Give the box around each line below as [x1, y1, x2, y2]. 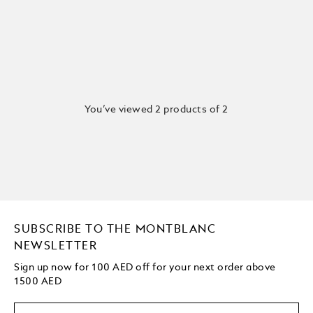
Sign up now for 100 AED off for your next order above [14, 263, 276, 273]
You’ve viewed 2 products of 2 [85, 105, 228, 115]
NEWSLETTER [14, 241, 98, 253]
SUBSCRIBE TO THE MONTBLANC [14, 224, 217, 236]
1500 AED [14, 277, 62, 287]
